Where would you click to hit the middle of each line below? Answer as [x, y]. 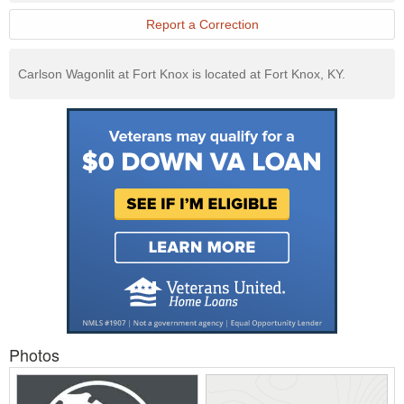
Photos [34, 354]
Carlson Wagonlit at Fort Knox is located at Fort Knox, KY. [182, 74]
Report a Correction [202, 24]
